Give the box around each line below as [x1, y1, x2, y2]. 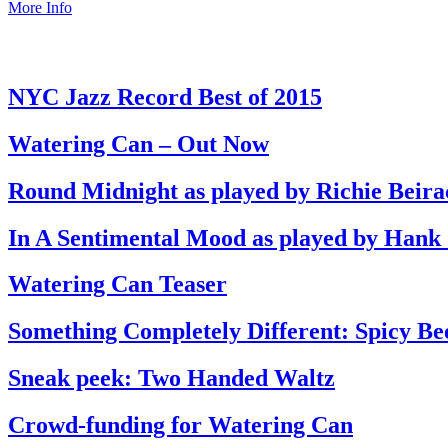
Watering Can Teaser [8, 271, 227, 298]
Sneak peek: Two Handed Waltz [8, 365, 335, 392]
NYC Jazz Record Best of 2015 [8, 83, 322, 110]
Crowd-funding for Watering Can [8, 412, 353, 439]
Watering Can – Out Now [8, 130, 269, 157]
